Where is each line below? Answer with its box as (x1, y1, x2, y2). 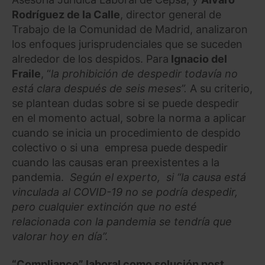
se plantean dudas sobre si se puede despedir (12, 96, 239, 109)
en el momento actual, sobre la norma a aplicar (12, 111, 246, 124)
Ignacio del (169, 52, 227, 65)
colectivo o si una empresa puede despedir (12, 141, 228, 154)
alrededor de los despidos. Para (12, 52, 169, 65)
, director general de (120, 8, 221, 21)
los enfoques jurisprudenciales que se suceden (12, 37, 243, 50)
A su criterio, (190, 82, 253, 95)
